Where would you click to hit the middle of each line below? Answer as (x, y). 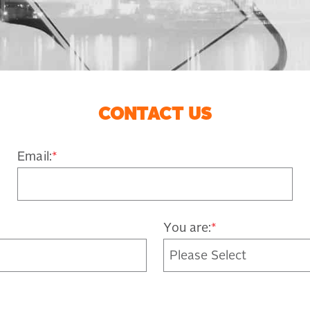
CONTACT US (155, 115)
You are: (188, 228)
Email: (35, 157)
